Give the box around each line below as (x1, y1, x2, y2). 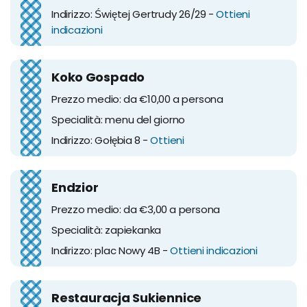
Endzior (51, 178, 99, 196)
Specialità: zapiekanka (51, 222, 162, 237)
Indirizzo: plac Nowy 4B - (51, 243, 171, 258)
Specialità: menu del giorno (51, 112, 186, 127)
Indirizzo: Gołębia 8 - (51, 132, 151, 147)
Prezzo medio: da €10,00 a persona (51, 91, 223, 106)
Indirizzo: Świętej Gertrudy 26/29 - (51, 6, 217, 21)
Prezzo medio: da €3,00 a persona (51, 201, 221, 217)
